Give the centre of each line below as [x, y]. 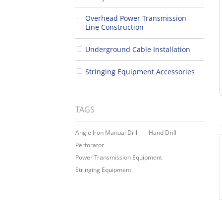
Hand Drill [163, 132]
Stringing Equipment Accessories [140, 71]
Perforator [90, 145]
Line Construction [114, 27]
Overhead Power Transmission [136, 18]
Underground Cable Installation [138, 49]
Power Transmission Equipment [119, 157]
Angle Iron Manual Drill [107, 132]
